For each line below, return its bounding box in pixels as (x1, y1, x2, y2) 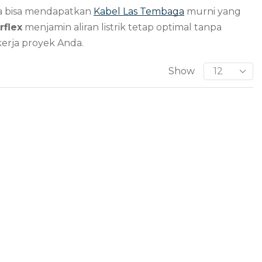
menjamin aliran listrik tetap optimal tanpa (22, 22, 222, 33)
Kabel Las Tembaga (94, 6, 184, 18)
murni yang (184, 6, 241, 18)
